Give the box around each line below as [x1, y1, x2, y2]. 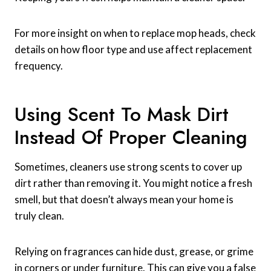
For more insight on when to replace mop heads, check [15, 27, 256, 40]
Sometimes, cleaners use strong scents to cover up [15, 160, 242, 174]
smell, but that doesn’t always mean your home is [15, 193, 233, 206]
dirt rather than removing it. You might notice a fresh [15, 177, 252, 190]
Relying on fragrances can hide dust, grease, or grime [15, 245, 253, 258]
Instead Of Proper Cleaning [15, 123, 247, 152]
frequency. [15, 59, 63, 73]
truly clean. [15, 209, 64, 223]
